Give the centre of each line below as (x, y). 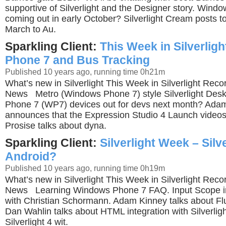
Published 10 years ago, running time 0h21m (85, 72)
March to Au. (31, 29)
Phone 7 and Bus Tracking (77, 60)
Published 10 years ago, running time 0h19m (85, 168)
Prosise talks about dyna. (56, 126)
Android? (31, 156)
